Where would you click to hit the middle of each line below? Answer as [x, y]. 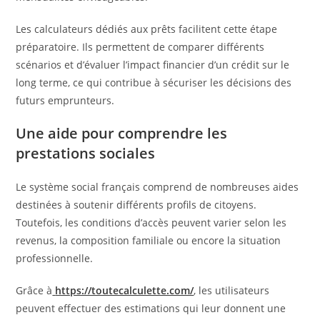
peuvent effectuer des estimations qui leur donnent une [151, 308]
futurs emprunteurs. [65, 100]
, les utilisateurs [232, 290]
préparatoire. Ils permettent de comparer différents [140, 47]
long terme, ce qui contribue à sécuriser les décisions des [154, 82]
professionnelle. [55, 258]
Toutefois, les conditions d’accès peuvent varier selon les [151, 222]
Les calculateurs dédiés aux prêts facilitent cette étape [147, 29]
